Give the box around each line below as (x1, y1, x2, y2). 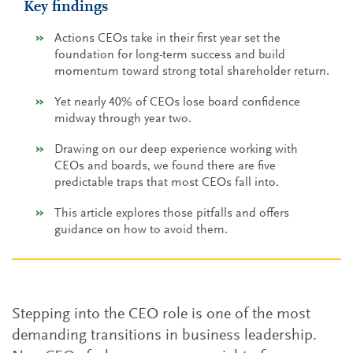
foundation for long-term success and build (54, 49, 285, 61)
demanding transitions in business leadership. (12, 328, 317, 344)
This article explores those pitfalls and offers (54, 207, 289, 220)
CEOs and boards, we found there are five (54, 160, 276, 173)
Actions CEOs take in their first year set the (54, 32, 281, 45)
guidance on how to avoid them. (54, 224, 228, 236)
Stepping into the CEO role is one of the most (12, 307, 310, 322)
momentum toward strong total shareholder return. (54, 65, 329, 78)
